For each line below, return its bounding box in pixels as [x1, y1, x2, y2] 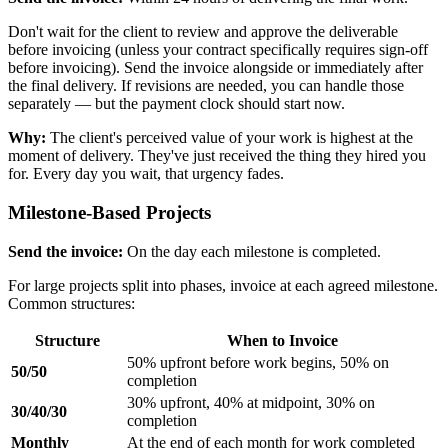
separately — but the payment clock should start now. [8, 95, 345, 113]
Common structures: [8, 294, 135, 312]
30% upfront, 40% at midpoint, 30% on [127, 393, 375, 411]
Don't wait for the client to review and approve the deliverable [8, 23, 398, 41]
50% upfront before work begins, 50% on [127, 353, 389, 371]
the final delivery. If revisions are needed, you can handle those [8, 77, 404, 95]
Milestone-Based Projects [8, 201, 211, 223]
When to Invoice [226, 331, 338, 349]
